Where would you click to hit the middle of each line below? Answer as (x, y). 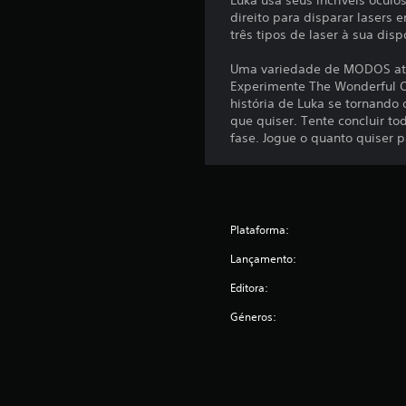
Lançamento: (264, 259)
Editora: (250, 288)
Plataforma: (260, 230)
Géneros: (254, 317)
